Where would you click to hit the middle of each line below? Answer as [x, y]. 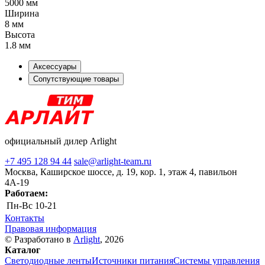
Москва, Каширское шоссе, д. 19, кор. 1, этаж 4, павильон [121, 172]
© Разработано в [39, 239]
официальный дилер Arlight [61, 141]
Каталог [22, 250]
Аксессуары [55, 66]
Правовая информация [51, 228]
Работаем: [26, 193]
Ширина [22, 13]
